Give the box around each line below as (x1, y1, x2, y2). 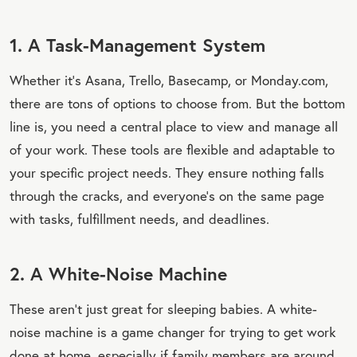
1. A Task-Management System (10, 32, 265, 57)
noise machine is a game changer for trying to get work (10, 322, 335, 341)
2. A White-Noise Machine (10, 261, 227, 285)
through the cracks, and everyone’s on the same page (10, 186, 324, 205)
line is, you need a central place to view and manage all (10, 116, 338, 135)
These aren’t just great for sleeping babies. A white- (10, 299, 317, 318)
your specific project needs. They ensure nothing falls (10, 163, 324, 182)
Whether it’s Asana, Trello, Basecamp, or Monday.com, (10, 70, 328, 89)
